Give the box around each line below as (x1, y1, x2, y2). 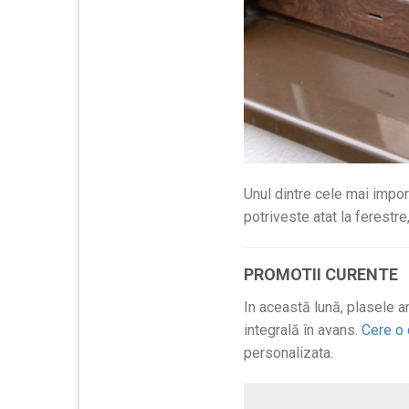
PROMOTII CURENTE (244, 264, 398, 284)
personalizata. (244, 343, 333, 362)
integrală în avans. (244, 320, 362, 339)
